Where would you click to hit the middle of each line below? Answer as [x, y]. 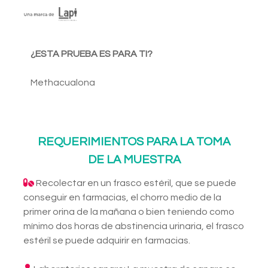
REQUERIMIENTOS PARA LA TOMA [134, 142]
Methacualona [63, 83]
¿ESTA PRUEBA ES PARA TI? [92, 54]
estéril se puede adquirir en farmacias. [107, 241]
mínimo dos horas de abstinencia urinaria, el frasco [134, 226]
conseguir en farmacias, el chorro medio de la [122, 198]
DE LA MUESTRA [134, 160]
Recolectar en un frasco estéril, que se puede [135, 183]
